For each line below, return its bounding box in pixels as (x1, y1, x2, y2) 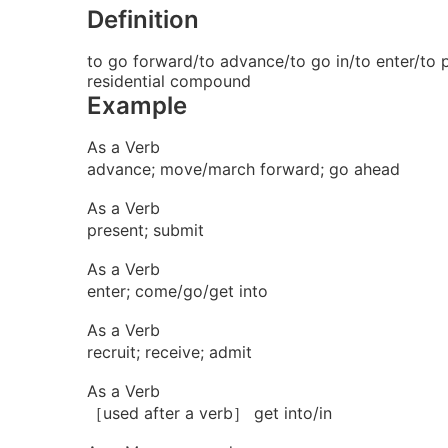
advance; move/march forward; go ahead (87, 158, 400, 179)
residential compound (87, 70, 251, 91)
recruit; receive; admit (87, 341, 252, 362)
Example (87, 90, 187, 120)
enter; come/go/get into (87, 280, 268, 301)
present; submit (87, 219, 204, 240)
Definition (87, 4, 199, 34)
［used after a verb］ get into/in (87, 402, 332, 423)
